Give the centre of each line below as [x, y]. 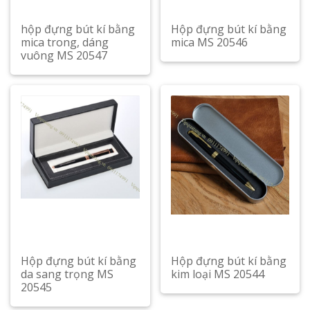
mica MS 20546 [209, 42]
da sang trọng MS [67, 274]
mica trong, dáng [65, 42]
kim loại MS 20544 [217, 274]
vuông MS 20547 [64, 55]
